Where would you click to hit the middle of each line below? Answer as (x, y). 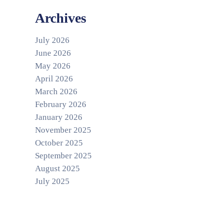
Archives (61, 18)
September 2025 (63, 156)
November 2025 (63, 130)
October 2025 (59, 143)
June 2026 (53, 53)
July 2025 (52, 181)
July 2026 (52, 40)
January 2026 (59, 117)
